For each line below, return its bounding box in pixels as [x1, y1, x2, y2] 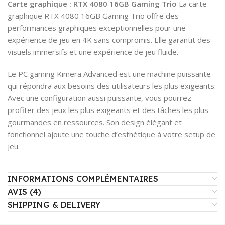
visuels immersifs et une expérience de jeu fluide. [8, 46, 178, 57]
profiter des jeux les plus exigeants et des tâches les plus [8, 104, 208, 115]
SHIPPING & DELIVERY [8, 199, 100, 210]
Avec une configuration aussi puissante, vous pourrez [8, 92, 191, 103]
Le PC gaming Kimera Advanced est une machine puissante [8, 68, 211, 79]
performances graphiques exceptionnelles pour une [8, 22, 186, 33]
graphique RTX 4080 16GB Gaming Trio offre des [8, 10, 179, 21]
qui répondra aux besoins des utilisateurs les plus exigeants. [8, 80, 216, 91]
